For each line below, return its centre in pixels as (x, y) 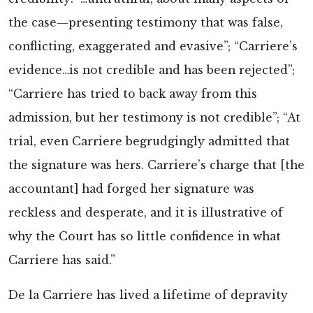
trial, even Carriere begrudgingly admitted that (149, 142)
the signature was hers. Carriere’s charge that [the (156, 166)
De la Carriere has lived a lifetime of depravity (148, 296)
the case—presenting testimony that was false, (146, 23)
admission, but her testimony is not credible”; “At (154, 118)
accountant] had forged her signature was (131, 189)
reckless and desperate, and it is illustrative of (146, 213)
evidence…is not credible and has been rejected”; (152, 71)
